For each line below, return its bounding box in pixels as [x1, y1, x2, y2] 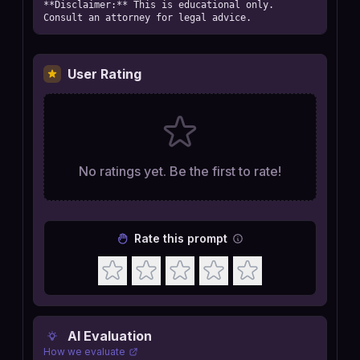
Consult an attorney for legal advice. [43, 12, 252, 23]
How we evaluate [43, 346, 125, 358]
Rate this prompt [134, 231, 227, 245]
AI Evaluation [67, 328, 152, 344]
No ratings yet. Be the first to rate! [79, 163, 281, 179]
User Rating [67, 66, 141, 82]
